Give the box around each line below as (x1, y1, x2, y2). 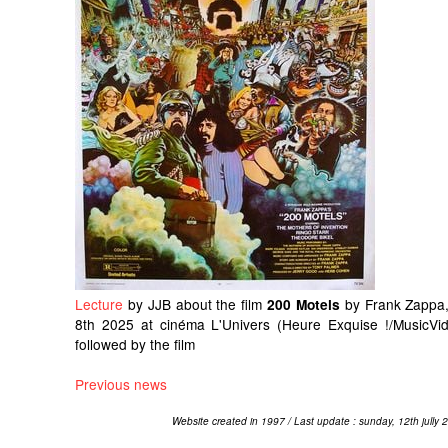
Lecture (75, 293, 123, 314)
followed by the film (75, 333, 195, 354)
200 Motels (267, 294, 345, 314)
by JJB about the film (123, 293, 267, 314)
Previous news (75, 373, 167, 394)
